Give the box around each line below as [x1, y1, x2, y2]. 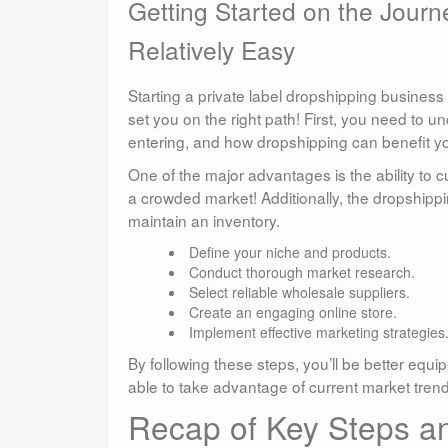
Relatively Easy [128, 32, 295, 68]
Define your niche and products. [188, 242, 391, 263]
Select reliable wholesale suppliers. [188, 282, 410, 303]
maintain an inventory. [128, 209, 280, 232]
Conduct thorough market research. [188, 262, 415, 283]
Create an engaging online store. [188, 302, 397, 323]
